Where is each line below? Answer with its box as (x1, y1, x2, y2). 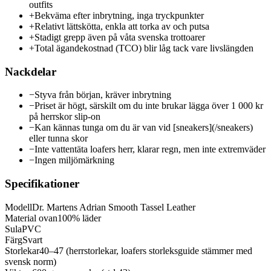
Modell (5, 201, 32, 212)
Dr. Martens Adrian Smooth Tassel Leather (32, 201, 195, 212)
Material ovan (5, 212, 57, 223)
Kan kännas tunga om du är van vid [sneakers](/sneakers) (34, 122, 253, 133)
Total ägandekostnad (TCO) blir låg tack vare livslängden (34, 43, 253, 54)
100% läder (57, 212, 101, 223)
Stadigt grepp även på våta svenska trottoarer (34, 32, 205, 43)
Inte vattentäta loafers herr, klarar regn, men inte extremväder (34, 144, 266, 155)
